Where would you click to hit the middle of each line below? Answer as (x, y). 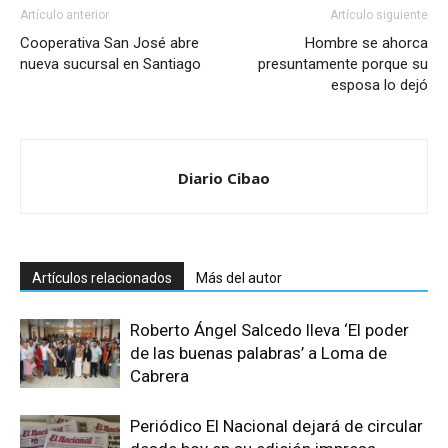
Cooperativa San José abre (109, 43)
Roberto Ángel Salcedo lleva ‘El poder (269, 330)
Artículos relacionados (102, 278)
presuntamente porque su (343, 64)
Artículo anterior (64, 15)
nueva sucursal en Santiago (110, 64)
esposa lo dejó (379, 85)
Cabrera (159, 376)
